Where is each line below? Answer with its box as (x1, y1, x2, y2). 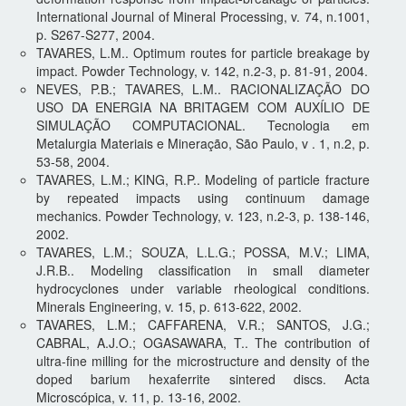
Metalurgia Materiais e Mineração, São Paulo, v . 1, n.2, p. (36, 133, 370, 152)
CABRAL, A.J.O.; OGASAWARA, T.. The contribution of (36, 333, 370, 352)
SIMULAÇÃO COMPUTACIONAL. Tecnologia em (36, 115, 370, 134)
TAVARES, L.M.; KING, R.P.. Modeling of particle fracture (36, 169, 370, 188)
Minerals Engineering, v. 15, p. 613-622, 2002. (36, 296, 302, 315)
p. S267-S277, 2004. (36, 24, 155, 43)
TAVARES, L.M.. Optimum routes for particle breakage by (36, 43, 370, 62)
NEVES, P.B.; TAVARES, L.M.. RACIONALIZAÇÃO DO (36, 79, 370, 98)
